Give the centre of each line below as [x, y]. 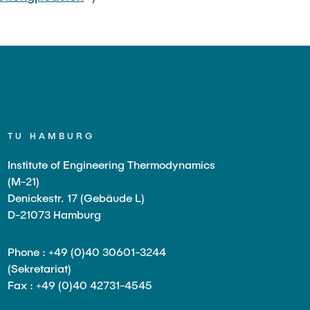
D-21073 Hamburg [54, 214]
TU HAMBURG [51, 136]
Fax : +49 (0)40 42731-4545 [80, 285]
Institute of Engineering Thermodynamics [111, 164]
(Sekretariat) [39, 268]
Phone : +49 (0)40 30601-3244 [86, 252]
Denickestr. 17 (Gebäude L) [76, 198]
